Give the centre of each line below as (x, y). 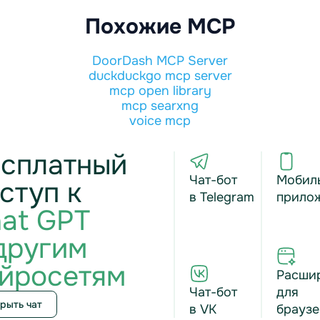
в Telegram (222, 197)
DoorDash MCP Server (160, 61)
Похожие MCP (160, 26)
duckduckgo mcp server (160, 76)
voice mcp (160, 121)
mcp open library (160, 91)
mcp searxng (160, 106)
